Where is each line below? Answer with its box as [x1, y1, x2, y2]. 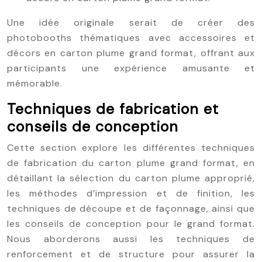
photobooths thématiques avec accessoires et [7, 32, 255, 44]
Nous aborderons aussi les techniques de [7, 233, 255, 245]
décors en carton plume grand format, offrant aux [7, 47, 255, 59]
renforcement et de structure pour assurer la [7, 248, 255, 260]
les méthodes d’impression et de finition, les [7, 187, 255, 199]
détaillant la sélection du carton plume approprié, [7, 172, 255, 184]
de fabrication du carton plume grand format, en [7, 157, 255, 169]
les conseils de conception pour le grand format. [7, 218, 255, 230]
